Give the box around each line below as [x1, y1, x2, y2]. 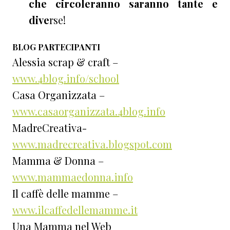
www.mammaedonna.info [12, 170, 133, 184]
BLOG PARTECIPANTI [12, 42, 100, 53]
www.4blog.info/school [12, 71, 119, 86]
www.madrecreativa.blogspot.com [12, 137, 172, 151]
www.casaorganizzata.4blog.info [12, 104, 165, 119]
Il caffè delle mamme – [12, 186, 118, 201]
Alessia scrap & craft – [12, 55, 118, 69]
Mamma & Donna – [12, 154, 104, 168]
